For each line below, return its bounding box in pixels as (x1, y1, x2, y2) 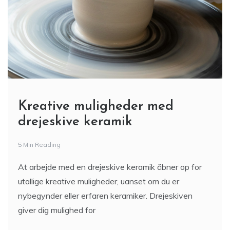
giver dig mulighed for (18, 205, 95, 216)
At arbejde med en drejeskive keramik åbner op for (18, 162, 202, 172)
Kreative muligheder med (18, 100, 174, 114)
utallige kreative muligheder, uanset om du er (18, 176, 179, 187)
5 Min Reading (18, 141, 61, 149)
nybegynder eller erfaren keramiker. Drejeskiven (18, 190, 193, 201)
